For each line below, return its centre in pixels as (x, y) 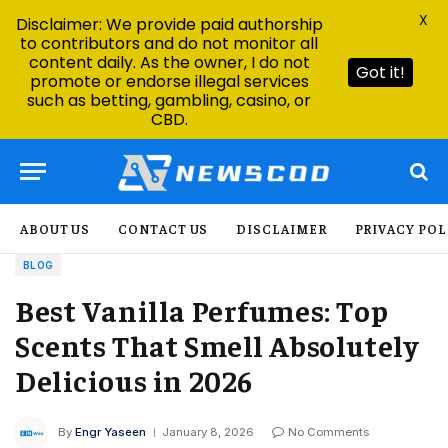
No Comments (328, 432)
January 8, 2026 (208, 432)
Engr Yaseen (110, 432)
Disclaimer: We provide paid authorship (169, 24)
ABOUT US (55, 228)
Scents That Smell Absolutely (217, 345)
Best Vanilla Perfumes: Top (202, 310)
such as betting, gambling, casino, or (169, 100)
